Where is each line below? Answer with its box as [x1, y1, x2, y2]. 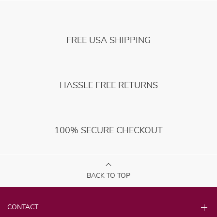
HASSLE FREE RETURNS [59, 81, 158, 91]
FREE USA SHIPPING [66, 36, 151, 46]
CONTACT [7, 204, 38, 211]
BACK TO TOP [87, 172, 130, 180]
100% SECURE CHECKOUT [54, 126, 163, 136]
